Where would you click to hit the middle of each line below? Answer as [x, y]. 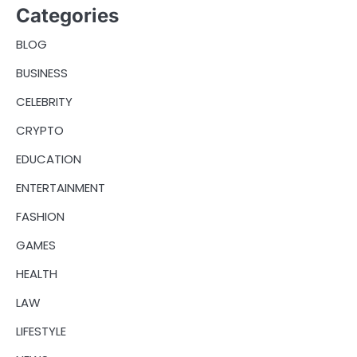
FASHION [40, 216]
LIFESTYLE [41, 331]
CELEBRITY [44, 102]
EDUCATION [49, 159]
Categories [67, 16]
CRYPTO [40, 130]
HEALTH [37, 274]
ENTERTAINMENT [61, 188]
